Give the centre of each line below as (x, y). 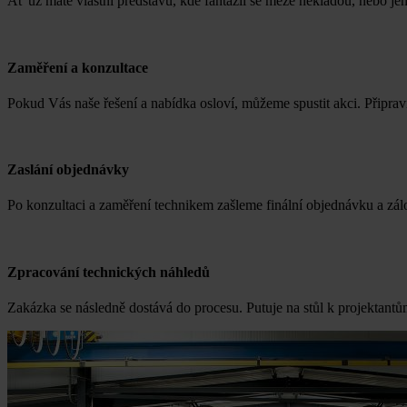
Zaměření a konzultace (78, 67)
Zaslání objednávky (68, 170)
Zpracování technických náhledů (109, 272)
